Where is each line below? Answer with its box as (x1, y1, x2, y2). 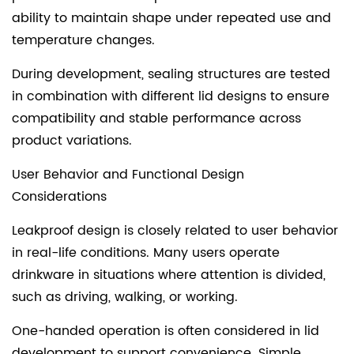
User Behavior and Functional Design (12, 164, 244, 185)
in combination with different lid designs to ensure (12, 85, 330, 107)
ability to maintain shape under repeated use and (12, 7, 331, 28)
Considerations (12, 186, 107, 207)
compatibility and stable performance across (12, 107, 301, 129)
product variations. (12, 130, 132, 151)
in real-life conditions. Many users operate (12, 242, 280, 263)
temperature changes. (12, 29, 155, 51)
